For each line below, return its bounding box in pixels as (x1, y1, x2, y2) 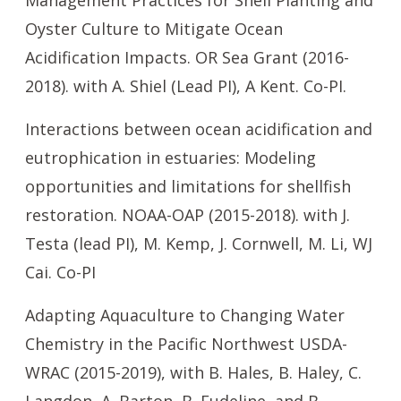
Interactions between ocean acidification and (25, 118, 372, 140)
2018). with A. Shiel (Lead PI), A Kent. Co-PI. (25, 75, 346, 97)
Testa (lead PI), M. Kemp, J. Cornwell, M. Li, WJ (25, 233, 372, 254)
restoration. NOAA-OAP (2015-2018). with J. (25, 204, 350, 226)
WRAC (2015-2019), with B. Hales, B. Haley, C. (25, 362, 362, 383)
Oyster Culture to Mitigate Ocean (25, 18, 283, 39)
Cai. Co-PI (25, 261, 96, 283)
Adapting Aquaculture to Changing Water (25, 304, 345, 326)
